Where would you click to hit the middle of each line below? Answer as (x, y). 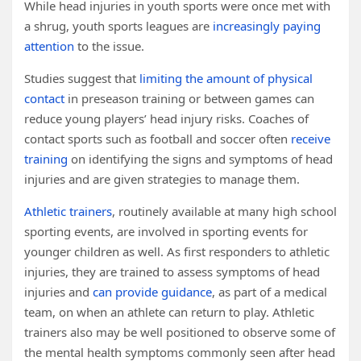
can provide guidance (152, 292)
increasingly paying (267, 26)
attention (49, 46)
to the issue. (109, 46)
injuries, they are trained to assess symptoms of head (172, 272)
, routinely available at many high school (224, 211)
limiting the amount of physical (226, 78)
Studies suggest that (82, 78)
